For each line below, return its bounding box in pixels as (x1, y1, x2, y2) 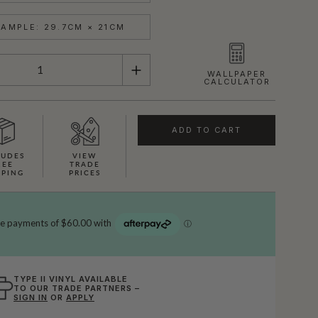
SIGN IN (13, 292, 48, 302)
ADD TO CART (172, 124, 242, 135)
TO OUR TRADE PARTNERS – (13, 283, 140, 293)
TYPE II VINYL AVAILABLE (13, 273, 128, 284)
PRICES (68, 170, 102, 177)
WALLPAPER (207, 69, 267, 79)
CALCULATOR (204, 77, 270, 87)
